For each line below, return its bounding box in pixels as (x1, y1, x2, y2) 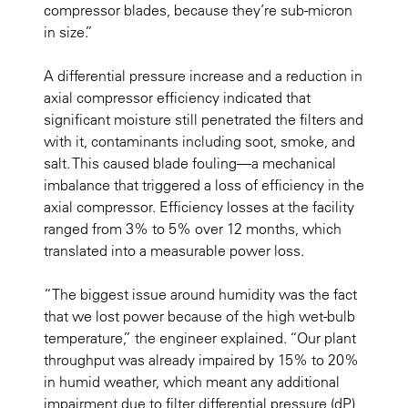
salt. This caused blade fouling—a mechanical (44, 154, 336, 173)
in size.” (44, 23, 93, 42)
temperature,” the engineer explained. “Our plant (44, 329, 356, 348)
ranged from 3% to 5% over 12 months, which (44, 219, 342, 239)
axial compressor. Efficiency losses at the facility (44, 198, 354, 217)
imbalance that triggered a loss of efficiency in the (44, 176, 364, 195)
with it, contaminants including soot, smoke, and (44, 132, 355, 151)
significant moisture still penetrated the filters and (44, 110, 363, 129)
